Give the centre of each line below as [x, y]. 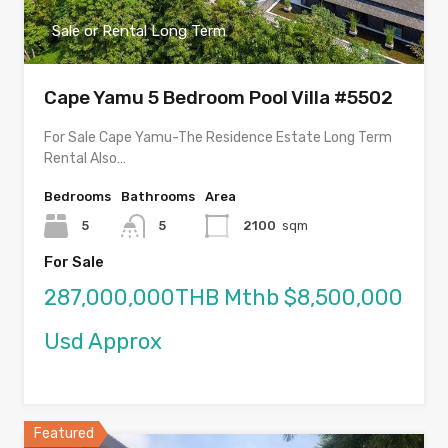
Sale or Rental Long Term [139, 31]
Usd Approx [103, 342]
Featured [64, 434]
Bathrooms [158, 197]
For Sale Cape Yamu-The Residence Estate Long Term [218, 138]
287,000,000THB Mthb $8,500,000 [223, 298]
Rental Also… [85, 159]
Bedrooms [77, 197]
